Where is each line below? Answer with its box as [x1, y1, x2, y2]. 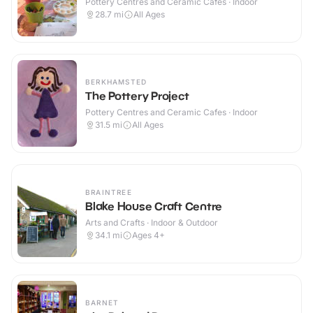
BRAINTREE [85, 188, 132, 197]
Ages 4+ [132, 230, 165, 241]
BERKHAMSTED [85, 78, 147, 87]
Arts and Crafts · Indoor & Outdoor [85, 217, 218, 228]
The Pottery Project [85, 89, 189, 103]
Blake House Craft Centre [85, 199, 222, 214]
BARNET [85, 298, 119, 307]
